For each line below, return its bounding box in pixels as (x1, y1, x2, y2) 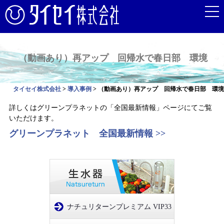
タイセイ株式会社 (13, 85, 61, 92)
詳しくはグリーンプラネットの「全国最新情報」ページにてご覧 (8, 104, 212, 111)
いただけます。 (8, 114, 65, 122)
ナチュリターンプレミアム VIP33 (67, 203, 171, 210)
